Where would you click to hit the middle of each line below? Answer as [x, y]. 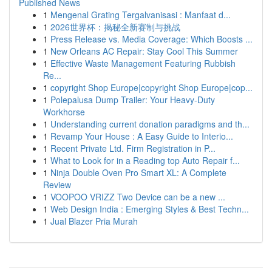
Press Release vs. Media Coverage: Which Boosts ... [151, 39]
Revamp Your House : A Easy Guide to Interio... [142, 136]
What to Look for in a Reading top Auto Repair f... [145, 160]
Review [57, 185]
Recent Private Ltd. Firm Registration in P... [133, 148]
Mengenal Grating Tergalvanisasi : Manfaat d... [141, 15]
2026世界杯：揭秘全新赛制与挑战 [115, 27]
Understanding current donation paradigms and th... [150, 124]
